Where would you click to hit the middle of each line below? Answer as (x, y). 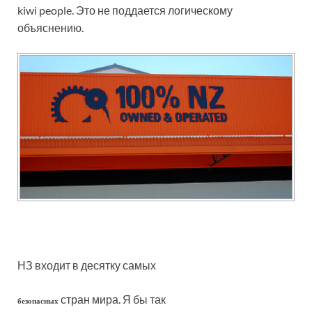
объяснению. (50, 27)
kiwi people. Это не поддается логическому (125, 10)
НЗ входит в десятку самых (87, 265)
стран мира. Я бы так (113, 299)
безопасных (39, 302)
